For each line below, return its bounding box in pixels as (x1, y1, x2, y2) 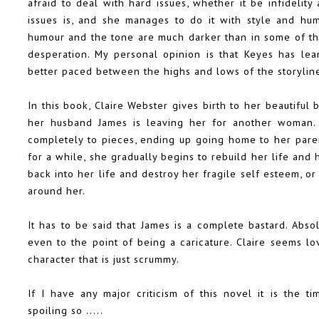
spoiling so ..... (28, 303, 103, 318)
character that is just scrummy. (28, 252, 179, 266)
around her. (28, 184, 85, 198)
